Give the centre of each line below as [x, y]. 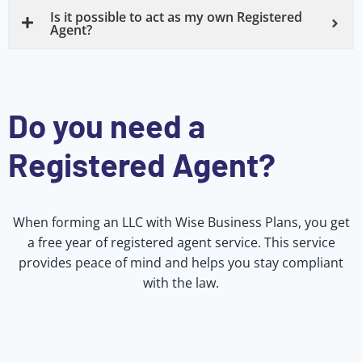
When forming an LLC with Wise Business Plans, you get [181, 222]
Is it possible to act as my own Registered [176, 17]
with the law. [181, 282]
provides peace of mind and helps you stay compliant [181, 262]
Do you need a [107, 125]
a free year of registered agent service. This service [181, 242]
